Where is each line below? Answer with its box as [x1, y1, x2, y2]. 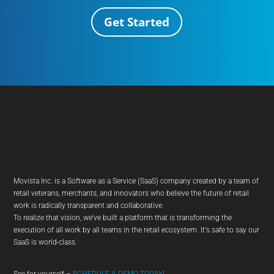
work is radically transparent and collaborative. [13, 201, 165, 210]
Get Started [104, 13, 170, 30]
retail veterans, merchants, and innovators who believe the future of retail [13, 188, 250, 198]
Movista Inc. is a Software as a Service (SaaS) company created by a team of [13, 176, 259, 185]
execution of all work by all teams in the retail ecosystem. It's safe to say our [13, 225, 260, 234]
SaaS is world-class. [13, 237, 78, 246]
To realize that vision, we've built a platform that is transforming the [13, 213, 232, 222]
